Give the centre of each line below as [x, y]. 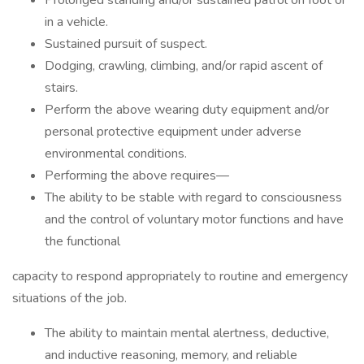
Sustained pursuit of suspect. [126, 44]
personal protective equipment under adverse [173, 132]
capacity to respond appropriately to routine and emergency [180, 276]
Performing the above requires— [137, 175]
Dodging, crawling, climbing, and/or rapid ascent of [184, 66]
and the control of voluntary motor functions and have [194, 219]
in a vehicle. [76, 22]
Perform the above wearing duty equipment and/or [187, 110]
